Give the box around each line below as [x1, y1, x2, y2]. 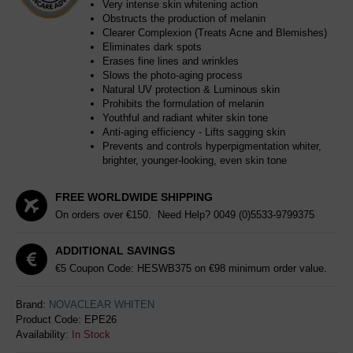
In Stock [72, 329, 110, 340]
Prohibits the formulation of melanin [102, 98, 264, 110]
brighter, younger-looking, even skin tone [102, 154, 287, 166]
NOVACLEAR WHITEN [49, 299, 154, 310]
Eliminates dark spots [102, 41, 202, 53]
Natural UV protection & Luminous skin [102, 84, 280, 95]
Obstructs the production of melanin [102, 13, 266, 24]
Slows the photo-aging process [102, 69, 243, 81]
